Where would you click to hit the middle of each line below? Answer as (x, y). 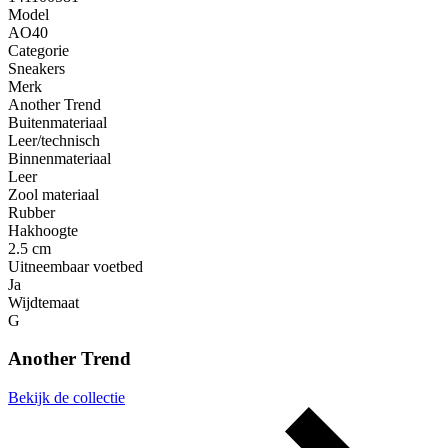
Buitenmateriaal (57, 122)
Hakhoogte (43, 230)
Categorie (38, 50)
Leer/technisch (54, 140)
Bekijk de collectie (66, 398)
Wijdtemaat (43, 302)
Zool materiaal (53, 194)
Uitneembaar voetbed (75, 266)
